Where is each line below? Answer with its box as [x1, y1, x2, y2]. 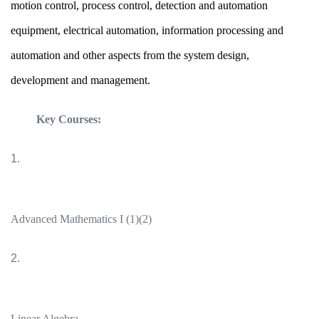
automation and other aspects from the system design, [11, 49, 249, 61]
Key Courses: [36, 113, 130, 125]
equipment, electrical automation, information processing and [11, 24, 283, 36]
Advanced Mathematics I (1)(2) [11, 213, 152, 225]
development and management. [11, 74, 150, 86]
